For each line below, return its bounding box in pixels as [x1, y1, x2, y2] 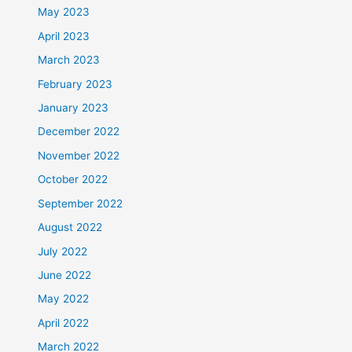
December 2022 [38, 125, 120, 138]
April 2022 [38, 316, 90, 329]
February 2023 [38, 77, 113, 90]
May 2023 [38, 5, 90, 19]
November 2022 [38, 148, 120, 162]
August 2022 [38, 221, 103, 234]
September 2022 [38, 196, 123, 210]
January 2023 [38, 101, 109, 115]
